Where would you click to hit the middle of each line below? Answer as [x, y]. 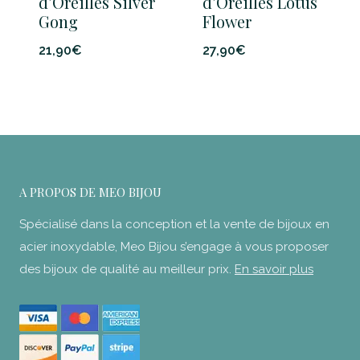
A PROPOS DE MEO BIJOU [90, 192]
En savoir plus [274, 269]
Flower [227, 22]
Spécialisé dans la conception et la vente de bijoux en [174, 224]
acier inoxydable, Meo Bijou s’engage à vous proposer [174, 246]
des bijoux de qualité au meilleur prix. [127, 269]
